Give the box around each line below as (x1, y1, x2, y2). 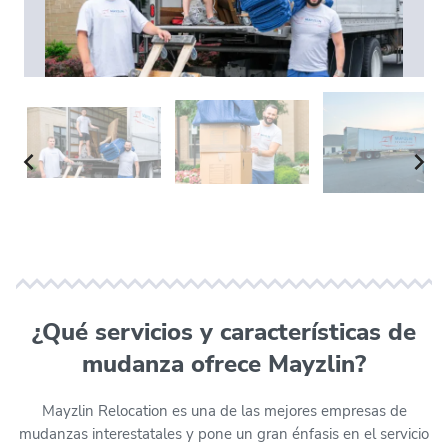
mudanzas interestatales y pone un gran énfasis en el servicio (19, 423, 429, 444)
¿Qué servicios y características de (32, 315, 416, 348)
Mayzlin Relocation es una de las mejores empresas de (41, 400, 407, 421)
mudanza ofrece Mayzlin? (82, 347, 366, 380)
